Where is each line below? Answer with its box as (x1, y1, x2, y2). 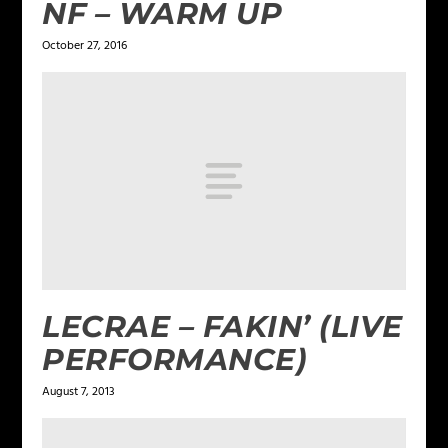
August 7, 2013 (42, 382, 116, 403)
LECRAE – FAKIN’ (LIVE (42, 308, 403, 346)
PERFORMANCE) (42, 341, 308, 379)
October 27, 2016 (42, 36, 128, 57)
